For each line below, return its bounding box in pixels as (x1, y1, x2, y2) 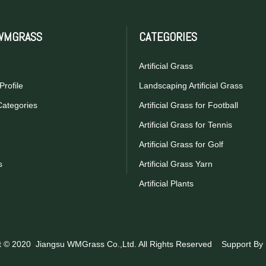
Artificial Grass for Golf (139, 140, 223, 149)
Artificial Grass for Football (139, 100, 238, 110)
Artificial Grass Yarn (139, 159, 213, 169)
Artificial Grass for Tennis (139, 120, 232, 129)
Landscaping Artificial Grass (139, 81, 243, 90)
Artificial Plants (139, 179, 194, 188)
